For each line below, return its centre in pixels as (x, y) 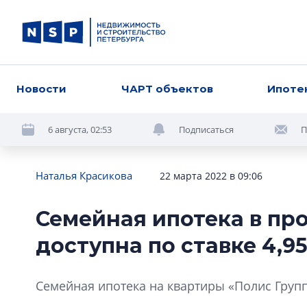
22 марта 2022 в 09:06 (211, 176)
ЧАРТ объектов (167, 89)
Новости (41, 89)
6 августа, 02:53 (80, 129)
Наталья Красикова (84, 175)
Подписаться (206, 129)
